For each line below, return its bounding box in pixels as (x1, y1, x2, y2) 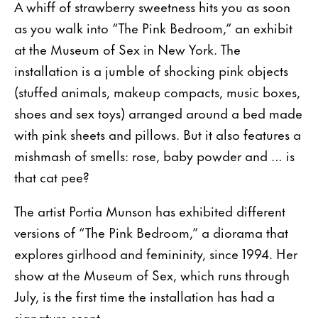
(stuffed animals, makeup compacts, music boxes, (14, 80, 300, 102)
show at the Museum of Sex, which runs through (14, 263, 290, 285)
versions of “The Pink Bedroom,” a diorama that (14, 221, 288, 242)
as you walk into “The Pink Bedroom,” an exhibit (14, 16, 292, 38)
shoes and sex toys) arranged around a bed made (14, 102, 302, 123)
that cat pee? (14, 165, 89, 187)
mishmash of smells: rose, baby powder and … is (14, 144, 295, 165)
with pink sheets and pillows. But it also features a (14, 123, 301, 144)
